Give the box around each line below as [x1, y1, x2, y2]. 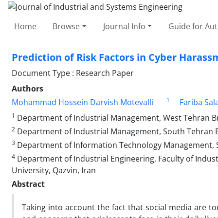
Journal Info [103, 20, 145, 32]
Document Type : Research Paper [12, 67, 134, 78]
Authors [12, 83, 43, 94]
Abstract [12, 178, 45, 189]
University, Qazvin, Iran [12, 164, 96, 176]
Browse [53, 20, 80, 32]
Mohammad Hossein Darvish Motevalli [12, 96, 153, 108]
